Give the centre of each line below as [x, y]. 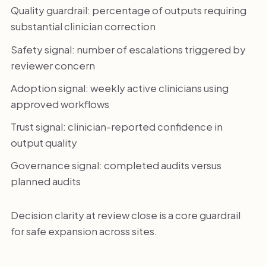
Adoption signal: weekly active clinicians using [119, 88]
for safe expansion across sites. [84, 231]
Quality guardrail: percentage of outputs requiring [128, 10]
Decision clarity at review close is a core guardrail [125, 215]
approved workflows [60, 104]
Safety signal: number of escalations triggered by [128, 49]
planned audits [45, 181]
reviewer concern [53, 65]
